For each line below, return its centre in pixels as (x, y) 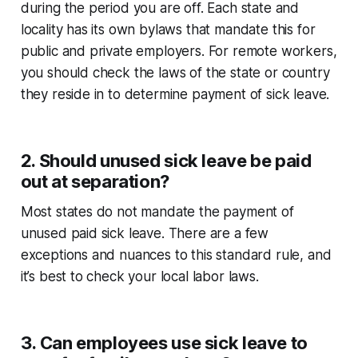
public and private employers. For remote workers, (179, 52)
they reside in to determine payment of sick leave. (177, 95)
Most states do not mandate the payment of (157, 212)
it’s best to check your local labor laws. (139, 277)
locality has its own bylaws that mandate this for (168, 30)
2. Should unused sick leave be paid (166, 161)
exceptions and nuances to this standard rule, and (176, 255)
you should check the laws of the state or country (175, 73)
